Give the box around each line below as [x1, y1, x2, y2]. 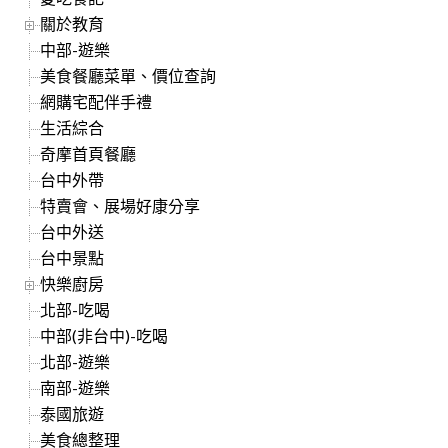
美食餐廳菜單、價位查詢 [40, 65, 217, 85]
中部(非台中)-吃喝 [40, 325, 169, 345]
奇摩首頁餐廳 [40, 143, 137, 163]
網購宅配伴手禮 [40, 91, 153, 111]
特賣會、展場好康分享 [40, 195, 201, 215]
